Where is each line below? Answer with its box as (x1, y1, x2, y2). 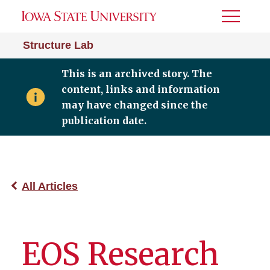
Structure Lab (23, 39, 93, 51)
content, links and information (61, 83, 220, 95)
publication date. (61, 115, 146, 127)
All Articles (22, 180, 78, 192)
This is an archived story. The (61, 67, 212, 80)
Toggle (222, 15, 254, 25)
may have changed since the (61, 99, 208, 111)
